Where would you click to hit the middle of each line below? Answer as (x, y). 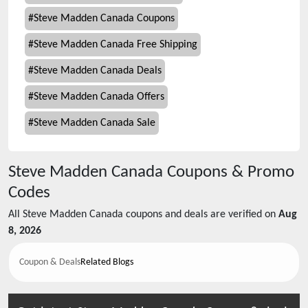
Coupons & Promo (229, 172)
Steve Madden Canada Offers (99, 97)
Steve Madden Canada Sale (95, 123)
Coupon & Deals (50, 262)
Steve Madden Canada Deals (98, 71)
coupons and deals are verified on (199, 214)
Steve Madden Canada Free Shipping (115, 45)
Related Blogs (107, 262)
